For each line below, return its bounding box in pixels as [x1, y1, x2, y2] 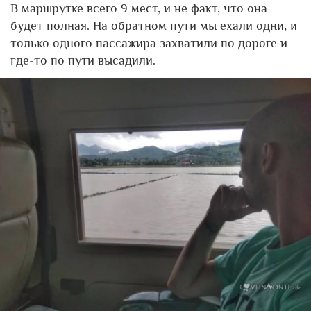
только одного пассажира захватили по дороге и [10, 35, 287, 50]
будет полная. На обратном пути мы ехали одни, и [10, 18, 297, 33]
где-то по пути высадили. [10, 53, 155, 67]
